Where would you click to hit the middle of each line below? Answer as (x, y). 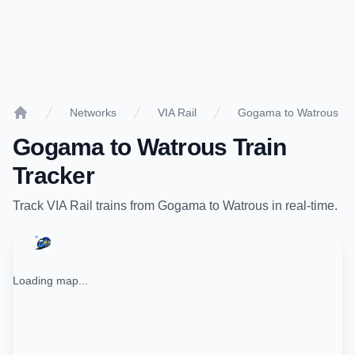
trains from (125, 206)
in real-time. (303, 206)
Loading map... (50, 281)
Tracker (53, 176)
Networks (93, 113)
